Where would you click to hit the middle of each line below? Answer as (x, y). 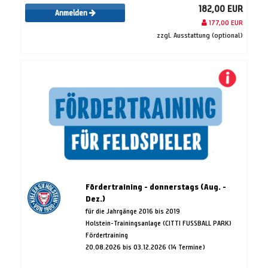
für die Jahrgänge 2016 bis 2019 (133, 211)
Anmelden (72, 13)
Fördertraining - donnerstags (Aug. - (156, 187)
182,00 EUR (221, 8)
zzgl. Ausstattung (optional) (200, 35)
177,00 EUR (225, 22)
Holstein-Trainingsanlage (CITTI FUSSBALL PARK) (158, 223)
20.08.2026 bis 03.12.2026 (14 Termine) (145, 246)
